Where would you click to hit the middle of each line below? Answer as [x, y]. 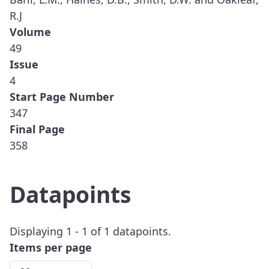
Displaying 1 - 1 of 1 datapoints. [90, 231]
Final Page [37, 129]
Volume [30, 32]
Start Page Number [62, 97]
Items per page [51, 247]
